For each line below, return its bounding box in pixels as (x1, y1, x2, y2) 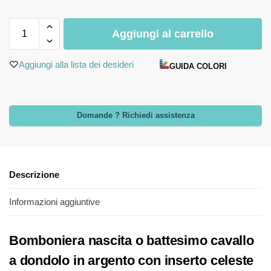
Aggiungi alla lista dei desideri (19, 59, 134, 70)
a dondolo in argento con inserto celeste (9, 253, 254, 269)
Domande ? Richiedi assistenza (76, 111, 195, 120)
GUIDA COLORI (169, 62, 227, 71)
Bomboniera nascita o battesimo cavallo (9, 233, 254, 249)
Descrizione (9, 169, 59, 180)
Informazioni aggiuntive (9, 196, 100, 207)
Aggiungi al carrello (112, 28, 214, 41)
